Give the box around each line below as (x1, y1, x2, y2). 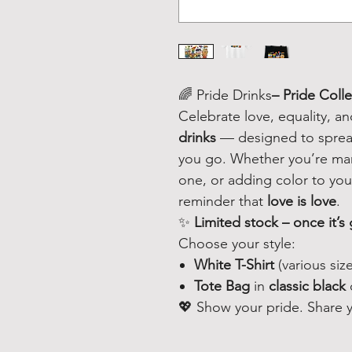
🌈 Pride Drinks (178, 86, 272, 104)
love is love (267, 192, 336, 210)
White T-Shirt (194, 256, 274, 273)
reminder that (178, 192, 267, 210)
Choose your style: (178, 235, 295, 252)
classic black (269, 277, 346, 295)
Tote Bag (194, 277, 250, 295)
